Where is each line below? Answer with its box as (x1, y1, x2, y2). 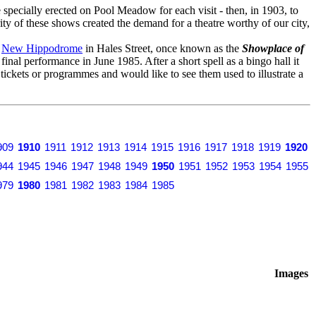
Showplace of (242, 42, 304, 54)
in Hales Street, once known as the (83, 42, 242, 54)
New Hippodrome (1, 42, 83, 54)
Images (274, 267, 308, 279)
